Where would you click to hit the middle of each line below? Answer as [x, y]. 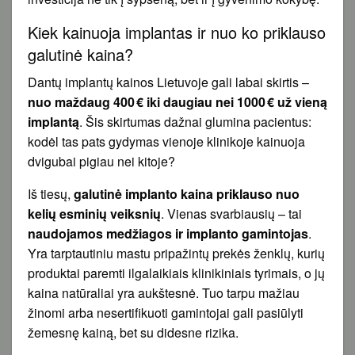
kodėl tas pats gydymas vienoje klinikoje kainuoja [166, 141]
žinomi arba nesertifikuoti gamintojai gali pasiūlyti [166, 312]
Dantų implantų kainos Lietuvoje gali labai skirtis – [168, 82]
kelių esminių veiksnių [94, 213]
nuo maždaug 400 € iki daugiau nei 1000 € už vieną [177, 101]
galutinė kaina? [80, 54]
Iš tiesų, [51, 193]
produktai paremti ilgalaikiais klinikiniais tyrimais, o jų [176, 273]
